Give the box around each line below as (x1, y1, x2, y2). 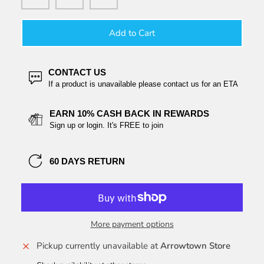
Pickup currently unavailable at (37, 240, 160, 252)
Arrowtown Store (160, 240, 230, 252)
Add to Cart (109, 27, 155, 39)
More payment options (90, 219, 174, 230)
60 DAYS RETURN (49, 156, 125, 166)
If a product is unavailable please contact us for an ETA (48, 80, 238, 89)
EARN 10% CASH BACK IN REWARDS (49, 108, 209, 119)
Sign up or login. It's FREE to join (49, 121, 163, 130)
